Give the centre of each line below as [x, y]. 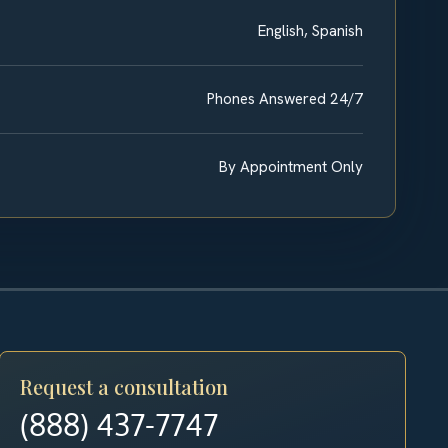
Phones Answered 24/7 [285, 98]
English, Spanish [310, 30]
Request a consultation [124, 386]
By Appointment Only [291, 166]
